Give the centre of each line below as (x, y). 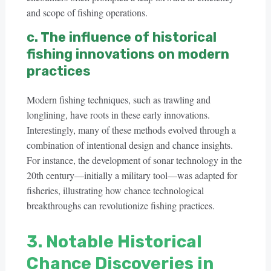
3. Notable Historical (114, 242)
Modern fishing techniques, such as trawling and (118, 100)
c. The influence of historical (121, 37)
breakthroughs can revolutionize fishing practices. (120, 205)
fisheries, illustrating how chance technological (115, 190)
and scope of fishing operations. (87, 12)
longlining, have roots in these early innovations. (118, 115)
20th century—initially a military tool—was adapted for (132, 175)
